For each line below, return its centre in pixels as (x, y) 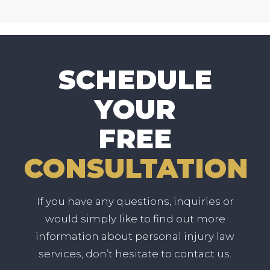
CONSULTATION (136, 168)
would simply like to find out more (135, 218)
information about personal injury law (135, 236)
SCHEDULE (135, 79)
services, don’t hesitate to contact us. (135, 253)
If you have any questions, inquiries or (135, 201)
